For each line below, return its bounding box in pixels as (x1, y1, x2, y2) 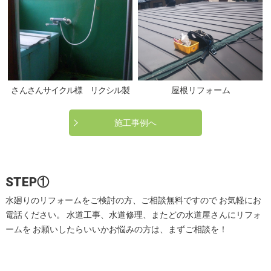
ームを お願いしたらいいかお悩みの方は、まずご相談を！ (5, 224, 235, 235)
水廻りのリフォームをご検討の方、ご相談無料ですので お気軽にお (5, 195, 261, 206)
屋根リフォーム (171, 85, 230, 96)
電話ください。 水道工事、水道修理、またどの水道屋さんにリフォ (5, 210, 261, 220)
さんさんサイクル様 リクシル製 (11, 85, 130, 96)
